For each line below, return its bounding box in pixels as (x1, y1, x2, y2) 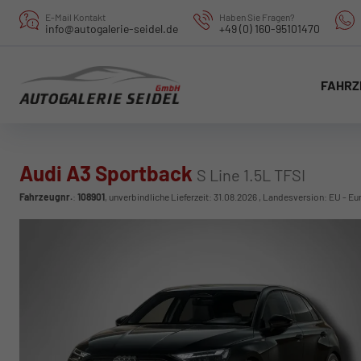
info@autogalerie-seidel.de (45, 21, 178, 35)
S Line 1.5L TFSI (197, 165, 305, 185)
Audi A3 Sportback (19, 160, 197, 186)
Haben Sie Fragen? (219, 10, 295, 23)
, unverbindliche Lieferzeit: (105, 191, 214, 203)
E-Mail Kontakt (45, 10, 106, 23)
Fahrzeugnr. (19, 191, 73, 203)
